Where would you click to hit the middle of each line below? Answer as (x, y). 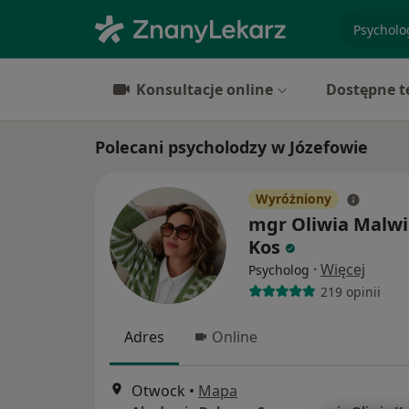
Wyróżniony (294, 199)
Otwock (158, 391)
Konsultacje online (204, 89)
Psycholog (279, 270)
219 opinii (350, 291)
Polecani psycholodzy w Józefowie (231, 147)
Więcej (343, 269)
